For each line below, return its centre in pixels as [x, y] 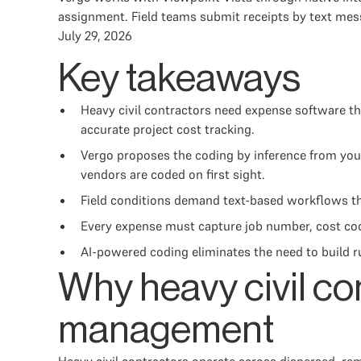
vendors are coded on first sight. [173, 174]
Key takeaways [179, 79]
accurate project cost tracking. [168, 129]
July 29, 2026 [95, 35]
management [166, 330]
